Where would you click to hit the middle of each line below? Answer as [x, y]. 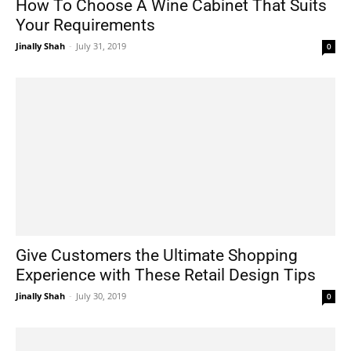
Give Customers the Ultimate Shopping [157, 255]
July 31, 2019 [101, 46]
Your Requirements [85, 25]
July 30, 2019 [101, 295]
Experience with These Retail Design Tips [166, 275]
